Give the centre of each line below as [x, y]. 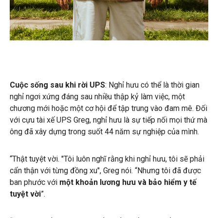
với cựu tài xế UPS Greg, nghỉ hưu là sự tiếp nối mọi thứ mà [109, 120]
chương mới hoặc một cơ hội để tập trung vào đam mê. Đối [109, 108]
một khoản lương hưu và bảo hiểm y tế [128, 182]
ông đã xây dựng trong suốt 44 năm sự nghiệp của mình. [104, 131]
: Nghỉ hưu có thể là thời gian [152, 85]
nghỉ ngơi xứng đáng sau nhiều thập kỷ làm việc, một [97, 96]
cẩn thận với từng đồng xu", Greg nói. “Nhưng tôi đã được [105, 170]
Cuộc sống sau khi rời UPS [57, 85]
